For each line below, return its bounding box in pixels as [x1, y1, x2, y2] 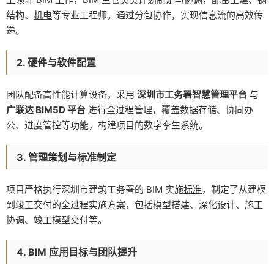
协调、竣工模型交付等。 [6, 213, 107, 226]
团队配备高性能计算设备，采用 [6, 88, 137, 100]
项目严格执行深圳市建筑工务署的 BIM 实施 [6, 183, 183, 195]
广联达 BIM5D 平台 [6, 103, 86, 116]
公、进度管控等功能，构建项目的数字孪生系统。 [6, 119, 208, 131]
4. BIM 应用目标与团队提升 [17, 245, 137, 258]
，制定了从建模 [202, 183, 266, 195]
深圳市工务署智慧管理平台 [137, 88, 247, 100]
